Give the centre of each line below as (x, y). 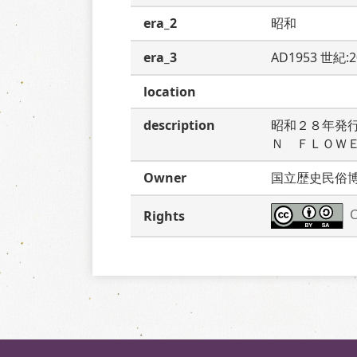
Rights (164, 216)
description (179, 125)
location (170, 92)
